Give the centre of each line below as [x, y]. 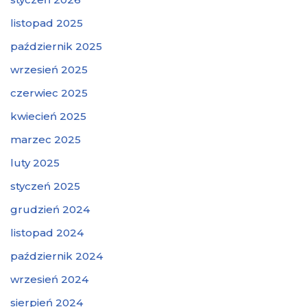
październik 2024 [57, 256]
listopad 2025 [47, 23]
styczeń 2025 [45, 186]
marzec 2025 [46, 139]
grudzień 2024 [50, 209]
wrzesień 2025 [49, 69]
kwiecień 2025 [48, 116]
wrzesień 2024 [49, 279]
